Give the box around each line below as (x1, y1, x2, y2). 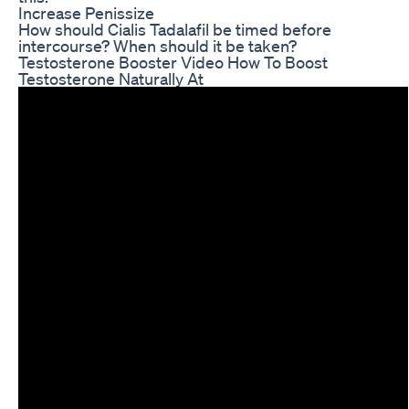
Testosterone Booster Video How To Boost (18, 51, 328, 72)
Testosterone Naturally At (18, 68, 204, 89)
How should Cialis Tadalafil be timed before (18, 18, 331, 39)
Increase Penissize (18, 2, 154, 23)
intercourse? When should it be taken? (18, 35, 297, 56)
